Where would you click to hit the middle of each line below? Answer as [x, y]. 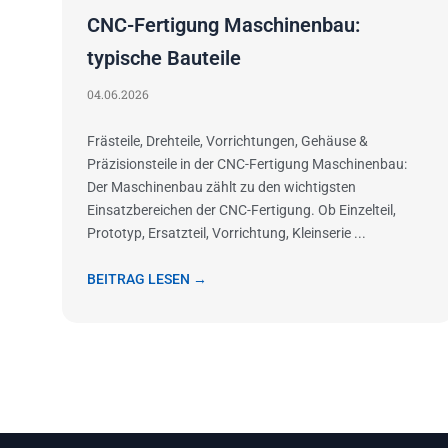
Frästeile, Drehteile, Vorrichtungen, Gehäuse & [227, 141]
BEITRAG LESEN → [147, 279]
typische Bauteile [164, 58]
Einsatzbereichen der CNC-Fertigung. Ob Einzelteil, [241, 210]
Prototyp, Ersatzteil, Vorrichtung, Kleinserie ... [226, 233]
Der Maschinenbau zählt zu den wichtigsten [221, 187]
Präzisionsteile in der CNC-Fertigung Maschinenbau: [247, 164]
